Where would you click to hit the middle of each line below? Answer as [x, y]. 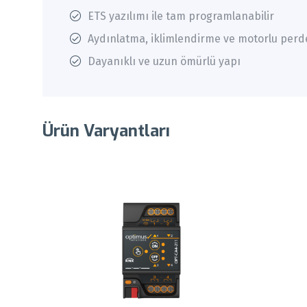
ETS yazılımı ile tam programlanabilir [181, 16]
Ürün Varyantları [106, 131]
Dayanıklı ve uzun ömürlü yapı [164, 62]
